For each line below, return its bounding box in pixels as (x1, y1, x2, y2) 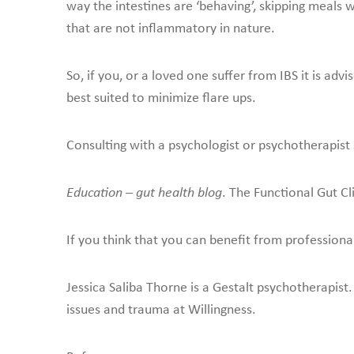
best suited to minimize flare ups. (66, 90, 259, 106)
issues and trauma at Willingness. (66, 302, 256, 318)
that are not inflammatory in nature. (66, 21, 275, 36)
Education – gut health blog (66, 185, 222, 201)
